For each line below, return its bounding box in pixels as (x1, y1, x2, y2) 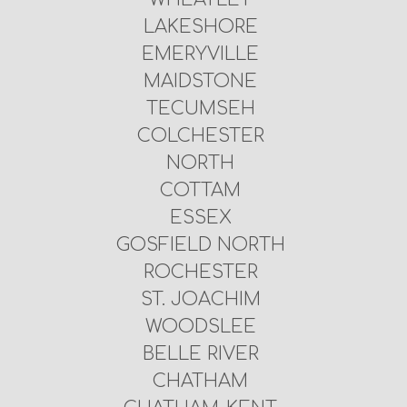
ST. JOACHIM (140, 288, 261, 310)
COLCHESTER (136, 124, 264, 146)
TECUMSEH (145, 97, 255, 119)
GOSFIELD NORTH (115, 233, 285, 255)
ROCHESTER (143, 261, 258, 283)
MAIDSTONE (144, 70, 258, 92)
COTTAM (160, 179, 242, 201)
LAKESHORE (143, 15, 258, 37)
